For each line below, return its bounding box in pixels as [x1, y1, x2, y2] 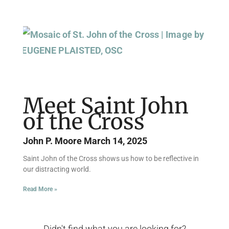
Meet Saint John [23, 92, 189, 119]
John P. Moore [23, 135, 84, 146]
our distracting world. [23, 165, 91, 173]
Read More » [23, 185, 57, 193]
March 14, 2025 [84, 135, 147, 146]
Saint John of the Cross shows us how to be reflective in [23, 154, 199, 163]
